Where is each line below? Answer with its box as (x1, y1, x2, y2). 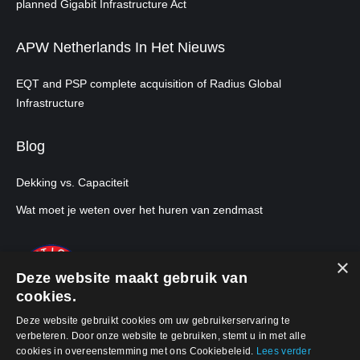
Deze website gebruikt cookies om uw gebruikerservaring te (16, 315, 291, 326)
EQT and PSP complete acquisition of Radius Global (16, 77, 281, 90)
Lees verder (256, 346, 312, 357)
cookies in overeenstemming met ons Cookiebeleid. (16, 346, 256, 357)
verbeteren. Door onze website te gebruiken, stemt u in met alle (16, 330, 306, 342)
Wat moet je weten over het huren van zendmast (16, 203, 263, 216)
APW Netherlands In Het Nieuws (16, 39, 225, 55)
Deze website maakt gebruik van (16, 270, 247, 286)
